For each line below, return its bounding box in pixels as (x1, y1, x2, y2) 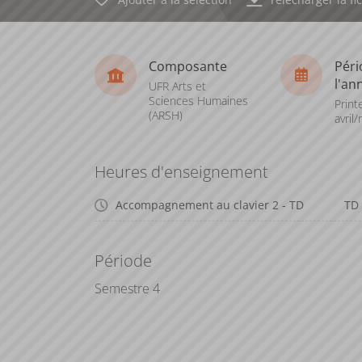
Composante (149, 57, 227, 75)
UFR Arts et (149, 78, 206, 94)
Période (95, 250, 152, 271)
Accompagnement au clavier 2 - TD (116, 197, 304, 213)
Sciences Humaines (149, 92, 248, 108)
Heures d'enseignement (95, 161, 268, 183)
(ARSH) (149, 107, 183, 123)
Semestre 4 (95, 280, 160, 297)
